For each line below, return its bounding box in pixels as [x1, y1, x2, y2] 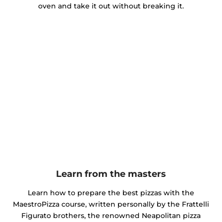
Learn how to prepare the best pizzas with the [28, 188, 194, 197]
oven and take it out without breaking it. [38, 1, 184, 10]
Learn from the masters [56, 167, 166, 179]
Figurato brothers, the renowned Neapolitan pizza [21, 211, 201, 220]
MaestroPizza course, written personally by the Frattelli [13, 199, 209, 209]
